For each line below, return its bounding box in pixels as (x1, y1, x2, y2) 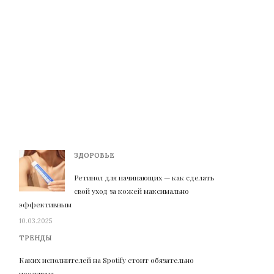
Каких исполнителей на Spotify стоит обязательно (19, 255, 194, 265)
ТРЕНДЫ (19, 234, 51, 242)
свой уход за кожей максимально (74, 186, 189, 196)
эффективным (19, 199, 72, 209)
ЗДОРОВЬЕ (74, 151, 114, 160)
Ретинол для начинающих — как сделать (74, 172, 214, 182)
